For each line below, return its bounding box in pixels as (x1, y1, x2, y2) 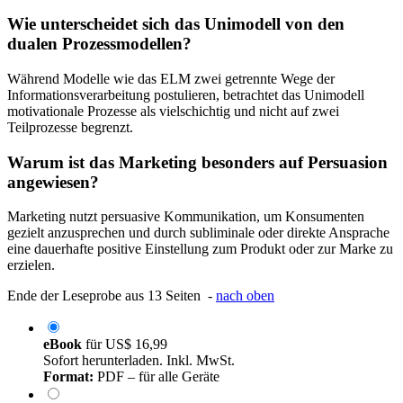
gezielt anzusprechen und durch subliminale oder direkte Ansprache (7, 225, 390, 241)
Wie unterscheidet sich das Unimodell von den (7, 14, 345, 34)
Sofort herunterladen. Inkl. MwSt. (43, 353, 235, 369)
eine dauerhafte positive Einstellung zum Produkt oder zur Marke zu (7, 241, 393, 257)
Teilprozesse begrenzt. (7, 119, 133, 135)
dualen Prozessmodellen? (7, 34, 192, 54)
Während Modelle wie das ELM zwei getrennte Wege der (7, 70, 335, 86)
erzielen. (7, 257, 55, 273)
